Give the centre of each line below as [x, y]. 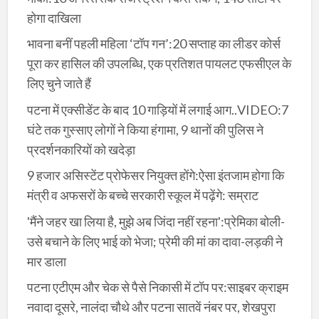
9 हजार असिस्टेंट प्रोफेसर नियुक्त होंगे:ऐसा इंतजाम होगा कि [155, 176]
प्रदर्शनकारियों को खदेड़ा [81, 149]
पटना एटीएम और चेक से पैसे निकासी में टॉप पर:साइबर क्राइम [157, 287]
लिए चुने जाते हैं [59, 84]
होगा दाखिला [54, 17]
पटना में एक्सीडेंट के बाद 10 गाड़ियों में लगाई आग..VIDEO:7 [157, 109]
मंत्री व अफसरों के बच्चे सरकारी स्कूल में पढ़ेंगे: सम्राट [142, 195]
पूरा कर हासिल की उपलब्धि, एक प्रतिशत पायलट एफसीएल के [159, 64]
